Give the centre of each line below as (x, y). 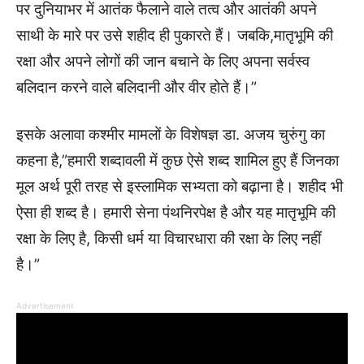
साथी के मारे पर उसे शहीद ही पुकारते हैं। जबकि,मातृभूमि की (175, 35)
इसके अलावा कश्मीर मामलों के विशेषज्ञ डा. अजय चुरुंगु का (171, 134)
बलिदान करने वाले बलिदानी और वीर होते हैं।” (136, 87)
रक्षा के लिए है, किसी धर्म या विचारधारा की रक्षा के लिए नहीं (169, 238)
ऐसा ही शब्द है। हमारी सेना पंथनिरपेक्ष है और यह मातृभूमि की (176, 212)
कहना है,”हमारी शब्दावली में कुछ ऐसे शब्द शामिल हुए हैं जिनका (178, 160)
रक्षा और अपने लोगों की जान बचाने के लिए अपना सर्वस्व (163, 61)
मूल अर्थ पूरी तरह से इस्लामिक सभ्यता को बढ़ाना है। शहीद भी (180, 186)
